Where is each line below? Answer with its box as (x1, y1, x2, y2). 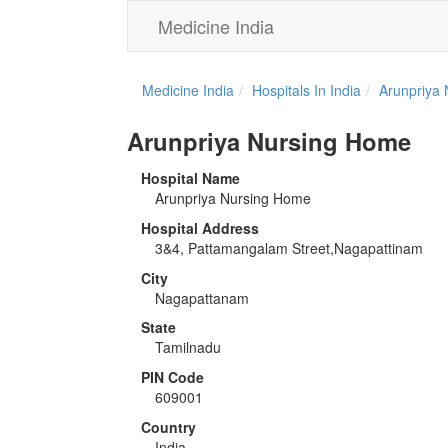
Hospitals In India (252, 80, 361, 100)
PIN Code (141, 367, 204, 388)
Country (141, 416, 196, 437)
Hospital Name (141, 168, 240, 188)
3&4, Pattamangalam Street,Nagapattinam (155, 237, 423, 258)
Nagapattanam (155, 287, 249, 308)
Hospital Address (141, 217, 259, 238)
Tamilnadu (155, 337, 221, 358)
